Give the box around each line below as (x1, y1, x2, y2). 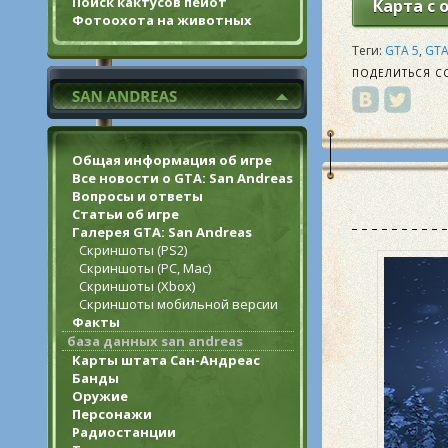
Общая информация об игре (72, 151, 272, 169)
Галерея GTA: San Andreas (72, 223, 252, 241)
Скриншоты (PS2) (79, 241, 187, 259)
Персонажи (72, 405, 152, 423)
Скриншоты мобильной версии (79, 295, 278, 313)
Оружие (72, 387, 128, 405)
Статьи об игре (72, 205, 179, 223)
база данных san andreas (67, 332, 243, 350)
